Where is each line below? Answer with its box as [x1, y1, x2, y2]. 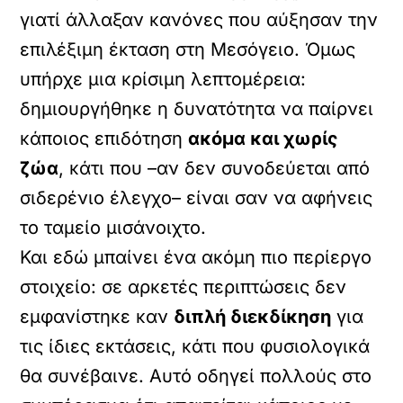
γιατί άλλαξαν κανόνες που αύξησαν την [20, 9, 379, 31]
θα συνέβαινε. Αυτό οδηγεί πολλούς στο [20, 365, 372, 387]
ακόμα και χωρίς [188, 128, 339, 149]
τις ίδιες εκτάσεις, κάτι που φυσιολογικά [20, 336, 371, 357]
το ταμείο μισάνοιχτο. [20, 217, 207, 238]
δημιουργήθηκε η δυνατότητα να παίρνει [20, 98, 374, 120]
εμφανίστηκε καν [20, 306, 175, 327]
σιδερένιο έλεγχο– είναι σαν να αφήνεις [20, 187, 373, 209]
